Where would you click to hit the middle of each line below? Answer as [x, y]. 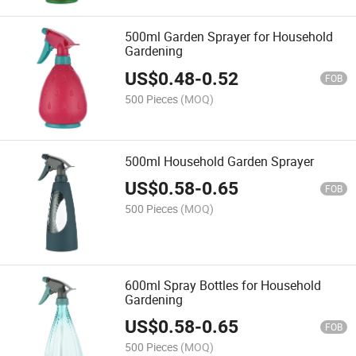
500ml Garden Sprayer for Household [229, 37]
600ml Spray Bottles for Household [223, 285]
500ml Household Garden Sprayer [220, 161]
